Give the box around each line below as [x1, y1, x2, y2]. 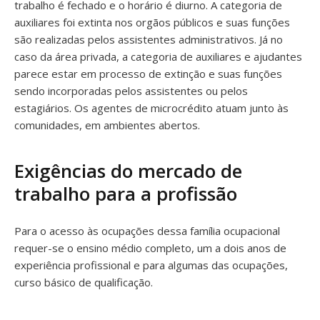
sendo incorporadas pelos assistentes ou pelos [14, 84, 248, 98]
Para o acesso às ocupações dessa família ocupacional [14, 224, 280, 238]
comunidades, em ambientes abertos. [14, 118, 200, 132]
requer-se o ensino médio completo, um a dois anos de [14, 241, 286, 255]
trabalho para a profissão [14, 181, 237, 206]
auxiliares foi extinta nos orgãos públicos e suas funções [14, 15, 290, 29]
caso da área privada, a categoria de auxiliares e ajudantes [14, 49, 302, 64]
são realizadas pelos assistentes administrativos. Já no [14, 32, 283, 46]
